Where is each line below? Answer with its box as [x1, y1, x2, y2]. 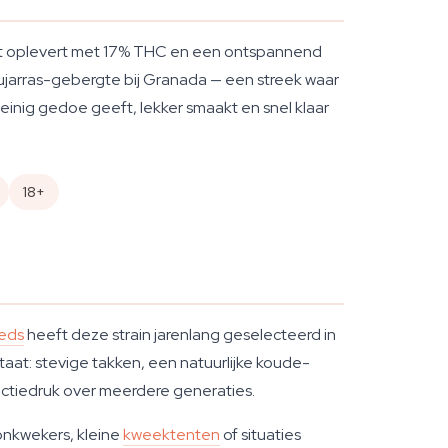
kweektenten [123, 424, 220, 445]
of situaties [220, 424, 301, 445]
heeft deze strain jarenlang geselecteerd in [24, 324, 336, 345]
